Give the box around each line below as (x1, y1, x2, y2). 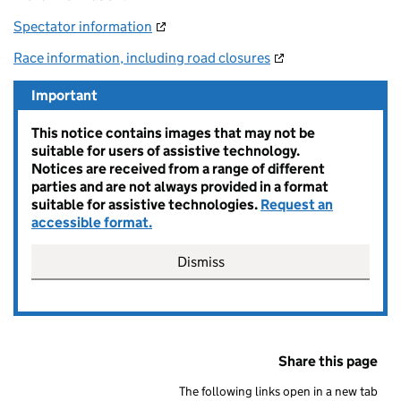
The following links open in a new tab (179, 382, 378, 399)
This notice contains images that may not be (31, 124, 315, 141)
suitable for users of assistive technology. (31, 141, 300, 159)
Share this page (278, 352, 378, 370)
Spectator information (13, 17, 152, 35)
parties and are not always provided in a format (31, 177, 328, 195)
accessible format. (31, 213, 152, 231)
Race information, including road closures (13, 48, 270, 66)
